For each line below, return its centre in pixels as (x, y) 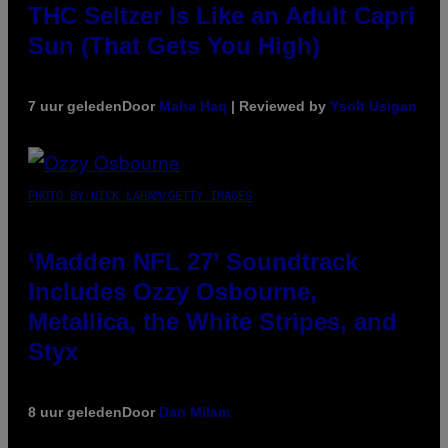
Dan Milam (194, 412)
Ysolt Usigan (373, 106)
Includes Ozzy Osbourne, (172, 292)
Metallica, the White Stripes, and (212, 322)
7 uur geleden (75, 106)
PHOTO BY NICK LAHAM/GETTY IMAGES (140, 196)
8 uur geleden (75, 412)
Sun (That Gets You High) (174, 46)
